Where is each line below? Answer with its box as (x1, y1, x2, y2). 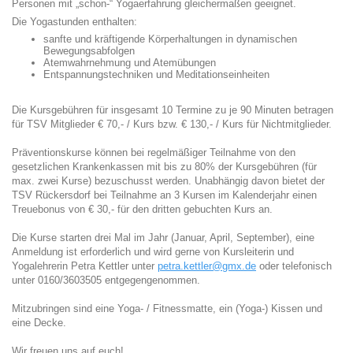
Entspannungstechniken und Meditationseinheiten (43, 68, 269, 80)
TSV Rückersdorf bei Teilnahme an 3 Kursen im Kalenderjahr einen (12, 189, 317, 201)
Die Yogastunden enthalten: (12, 16, 137, 28)
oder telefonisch (256, 260, 332, 272)
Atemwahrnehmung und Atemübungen (43, 56, 216, 69)
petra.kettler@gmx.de (158, 260, 256, 272)
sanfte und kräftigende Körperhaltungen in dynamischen (43, 32, 297, 45)
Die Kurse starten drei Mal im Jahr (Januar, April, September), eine (12, 232, 314, 243)
